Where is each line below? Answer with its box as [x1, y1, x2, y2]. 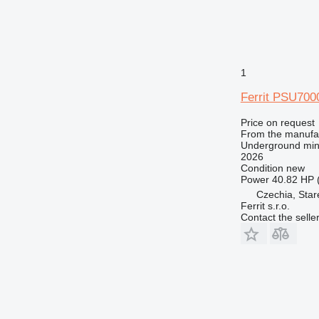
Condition [240, 162, 283, 174]
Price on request [240, 116, 315, 128]
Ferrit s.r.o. [240, 199, 290, 211]
